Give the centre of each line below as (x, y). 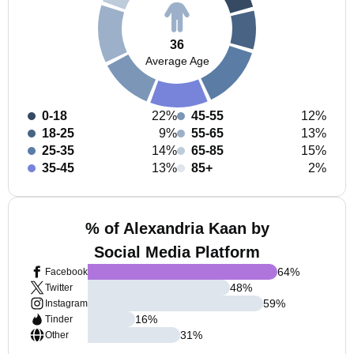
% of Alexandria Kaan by (177, 228)
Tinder (59, 319)
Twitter (59, 288)
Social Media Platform (177, 252)
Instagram (66, 303)
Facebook (66, 272)
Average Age (177, 60)
